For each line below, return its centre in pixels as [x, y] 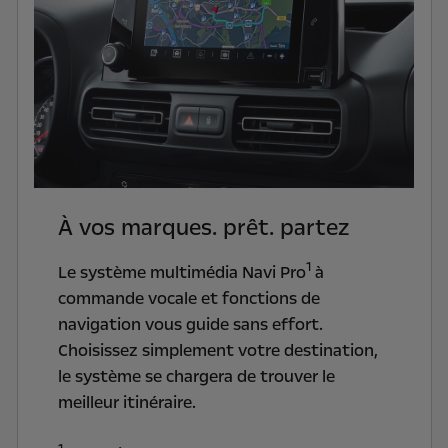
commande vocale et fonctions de [188, 298]
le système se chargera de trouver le [196, 376]
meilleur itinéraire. [126, 402]
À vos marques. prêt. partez [203, 227]
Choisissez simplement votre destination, [217, 350]
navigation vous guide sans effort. [190, 324]
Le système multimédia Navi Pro [181, 272]
